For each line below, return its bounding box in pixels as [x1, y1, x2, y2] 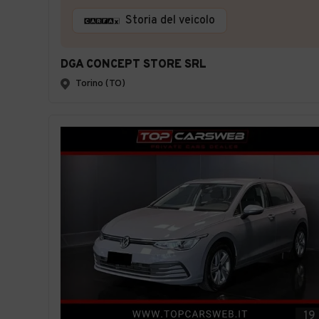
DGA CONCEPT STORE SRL [61, 58, 206, 72]
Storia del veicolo [125, 14, 215, 28]
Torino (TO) [75, 78, 125, 90]
